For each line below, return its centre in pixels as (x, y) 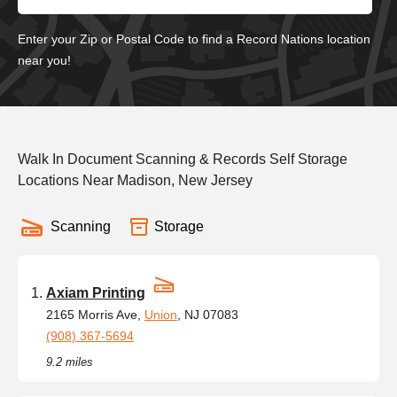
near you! (44, 60)
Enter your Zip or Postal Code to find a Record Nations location (194, 39)
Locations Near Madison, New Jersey (135, 180)
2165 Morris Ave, (95, 314)
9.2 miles (70, 362)
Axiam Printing (96, 292)
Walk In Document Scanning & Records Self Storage (183, 159)
